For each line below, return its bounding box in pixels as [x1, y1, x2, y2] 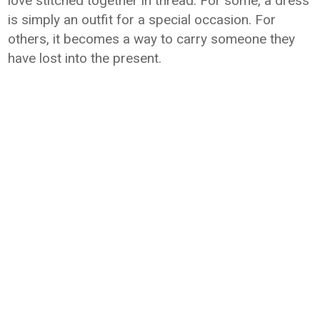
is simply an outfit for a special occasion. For [8, 11, 276, 29]
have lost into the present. [8, 50, 162, 67]
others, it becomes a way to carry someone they [8, 31, 296, 48]
